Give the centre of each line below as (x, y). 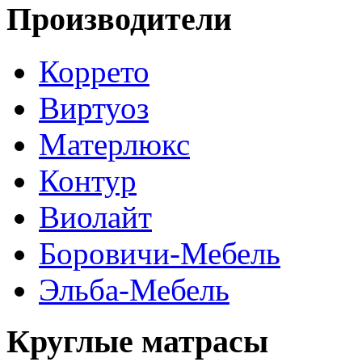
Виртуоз (94, 107)
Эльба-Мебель (134, 289)
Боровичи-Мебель (160, 253)
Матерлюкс (114, 144)
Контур (88, 180)
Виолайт (95, 217)
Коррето (94, 71)
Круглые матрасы (137, 342)
